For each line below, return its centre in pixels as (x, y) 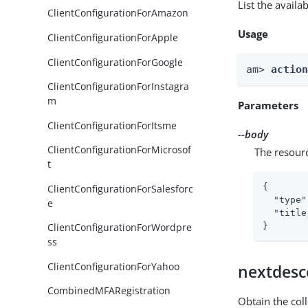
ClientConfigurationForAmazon (118, 13)
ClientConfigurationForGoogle (115, 62)
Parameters (268, 105)
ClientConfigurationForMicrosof (120, 150)
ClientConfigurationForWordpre (120, 228)
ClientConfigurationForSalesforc (121, 188)
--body (253, 134)
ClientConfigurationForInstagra (119, 87)
